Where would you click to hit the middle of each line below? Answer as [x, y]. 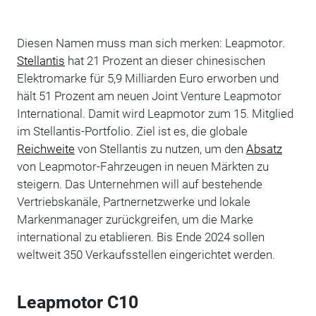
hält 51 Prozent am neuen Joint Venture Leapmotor [149, 96]
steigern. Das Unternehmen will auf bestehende [139, 184]
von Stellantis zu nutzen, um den [160, 148]
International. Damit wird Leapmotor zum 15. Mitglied [155, 113]
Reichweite [45, 148]
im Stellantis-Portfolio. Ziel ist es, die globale [132, 131]
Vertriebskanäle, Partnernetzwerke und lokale [133, 201]
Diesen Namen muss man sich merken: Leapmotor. [151, 43]
